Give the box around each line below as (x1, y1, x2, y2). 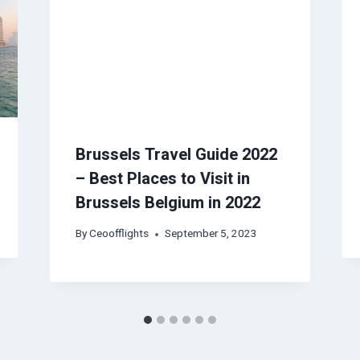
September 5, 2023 (164, 226, 257, 243)
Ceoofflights (88, 226, 149, 243)
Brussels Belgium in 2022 (75, 190, 260, 215)
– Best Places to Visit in (75, 166, 250, 190)
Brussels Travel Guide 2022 (75, 142, 277, 166)
